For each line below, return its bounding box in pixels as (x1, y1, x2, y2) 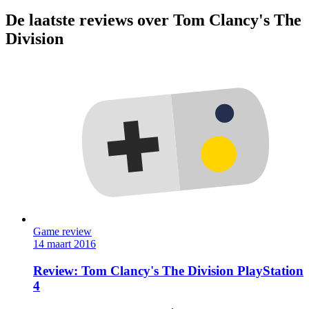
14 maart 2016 (33, 238, 96, 250)
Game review (33, 226, 92, 238)
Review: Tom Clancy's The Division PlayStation (33, 263, 303, 278)
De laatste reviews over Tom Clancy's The (6, 11, 301, 30)
